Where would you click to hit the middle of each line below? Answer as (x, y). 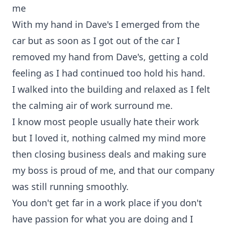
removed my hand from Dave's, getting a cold (110, 57)
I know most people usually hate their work (106, 122)
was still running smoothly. (70, 186)
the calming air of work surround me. (92, 105)
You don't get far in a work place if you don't (107, 203)
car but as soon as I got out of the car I (96, 41)
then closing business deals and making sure (109, 154)
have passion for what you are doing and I (103, 219)
